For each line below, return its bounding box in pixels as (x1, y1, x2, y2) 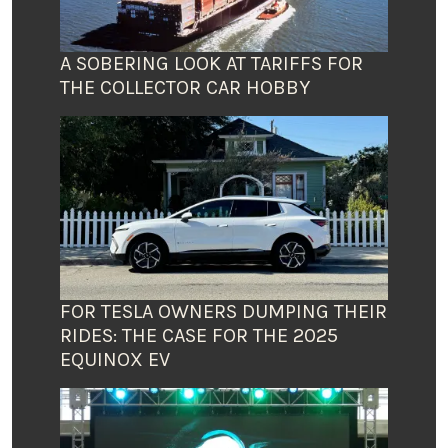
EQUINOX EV (60, 348, 170, 372)
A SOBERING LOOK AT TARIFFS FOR (60, 51, 363, 75)
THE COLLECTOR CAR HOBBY (60, 75, 310, 99)
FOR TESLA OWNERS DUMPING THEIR (60, 300, 387, 324)
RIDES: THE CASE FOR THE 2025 (60, 324, 338, 348)
